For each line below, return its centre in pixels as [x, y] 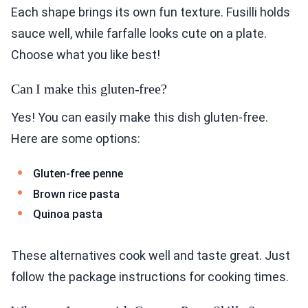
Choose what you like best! [86, 55]
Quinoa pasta [68, 214]
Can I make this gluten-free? [89, 89]
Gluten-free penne [78, 174]
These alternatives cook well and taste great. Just [151, 255]
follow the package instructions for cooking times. [150, 276]
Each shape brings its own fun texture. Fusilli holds [151, 12]
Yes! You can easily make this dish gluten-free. [140, 118]
